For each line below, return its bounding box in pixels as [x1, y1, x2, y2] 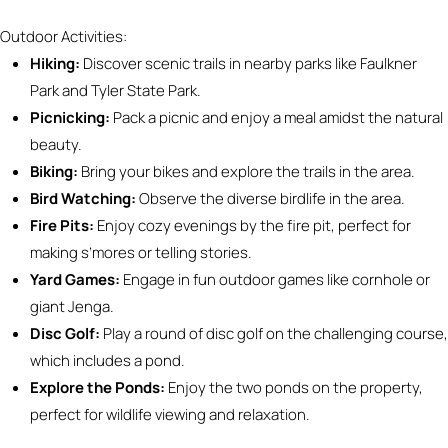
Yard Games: [30, 269, 120, 290]
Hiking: [30, 53, 80, 74]
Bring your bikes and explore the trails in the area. [81, 161, 415, 182]
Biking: [30, 161, 78, 182]
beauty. [30, 134, 82, 155]
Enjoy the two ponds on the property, [168, 377, 423, 398]
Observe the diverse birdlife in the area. [139, 188, 405, 209]
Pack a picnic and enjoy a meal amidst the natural [113, 107, 443, 128]
